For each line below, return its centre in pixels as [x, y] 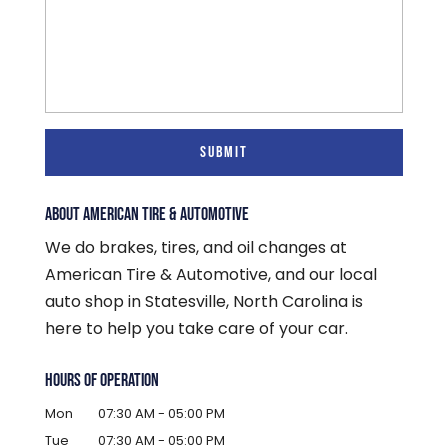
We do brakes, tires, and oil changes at [195, 248]
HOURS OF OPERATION [101, 381]
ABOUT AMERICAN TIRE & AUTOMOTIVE [146, 215]
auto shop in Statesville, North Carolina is [203, 302]
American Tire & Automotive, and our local [210, 275]
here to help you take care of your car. [196, 329]
